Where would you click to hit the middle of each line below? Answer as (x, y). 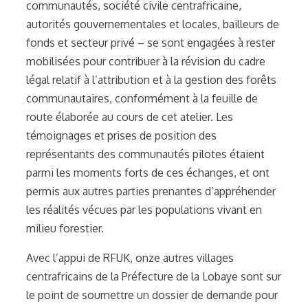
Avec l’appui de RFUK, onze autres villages (130, 257)
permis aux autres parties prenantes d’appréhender (151, 191)
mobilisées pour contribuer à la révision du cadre (146, 61)
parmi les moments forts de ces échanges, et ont (148, 172)
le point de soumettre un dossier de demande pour (152, 295)
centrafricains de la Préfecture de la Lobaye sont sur (154, 276)
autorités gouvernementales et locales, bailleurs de (153, 24)
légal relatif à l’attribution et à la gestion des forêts (151, 79)
